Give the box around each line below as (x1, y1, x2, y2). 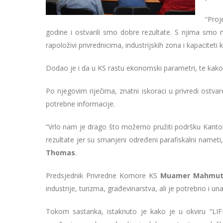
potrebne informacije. (46, 99, 115, 109)
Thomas (46, 148, 75, 157)
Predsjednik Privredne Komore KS (46, 171, 160, 180)
